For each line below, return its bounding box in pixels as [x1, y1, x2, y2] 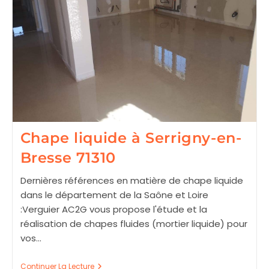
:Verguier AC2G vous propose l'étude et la [20, 202, 207, 216]
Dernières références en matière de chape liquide [20, 174, 243, 187]
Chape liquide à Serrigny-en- [20, 128, 242, 147]
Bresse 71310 [20, 148, 116, 166]
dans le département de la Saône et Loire [20, 188, 208, 201]
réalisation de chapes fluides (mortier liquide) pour [20, 217, 247, 230]
